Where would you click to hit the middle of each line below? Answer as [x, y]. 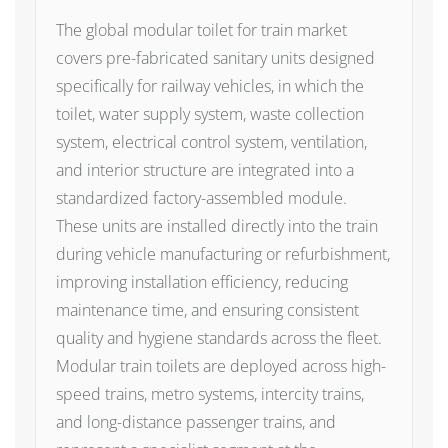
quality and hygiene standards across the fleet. [219, 338]
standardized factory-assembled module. [201, 198]
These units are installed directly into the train [217, 226]
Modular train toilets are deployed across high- [221, 366]
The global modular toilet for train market [201, 30]
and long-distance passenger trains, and [196, 422]
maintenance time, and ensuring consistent [207, 310]
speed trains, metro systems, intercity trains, [210, 394]
